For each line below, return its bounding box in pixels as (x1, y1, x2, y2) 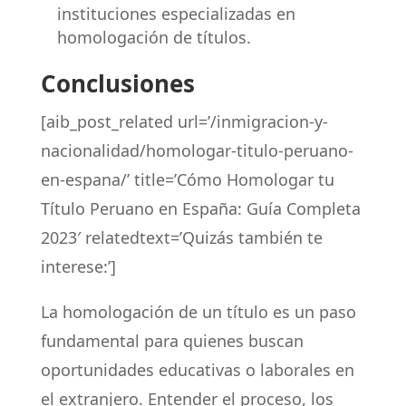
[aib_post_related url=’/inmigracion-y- (40, 111, 328, 132)
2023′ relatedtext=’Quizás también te (40, 227, 323, 248)
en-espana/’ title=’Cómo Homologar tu (40, 169, 334, 190)
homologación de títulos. (56, 26, 251, 48)
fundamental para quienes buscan (40, 330, 304, 352)
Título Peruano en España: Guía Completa (40, 198, 361, 219)
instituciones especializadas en (56, 3, 295, 24)
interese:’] (40, 256, 116, 277)
